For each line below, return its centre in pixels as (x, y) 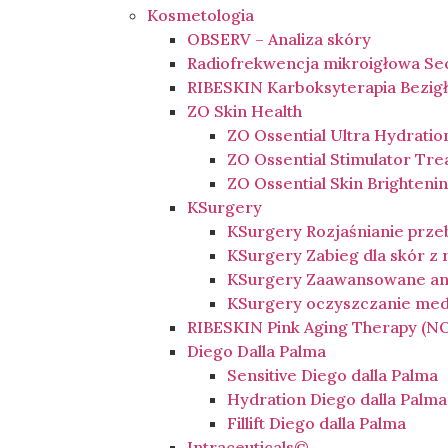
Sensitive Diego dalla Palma (333, 375)
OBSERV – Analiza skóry (279, 39)
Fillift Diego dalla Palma (317, 423)
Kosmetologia (201, 15)
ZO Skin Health (245, 111)
